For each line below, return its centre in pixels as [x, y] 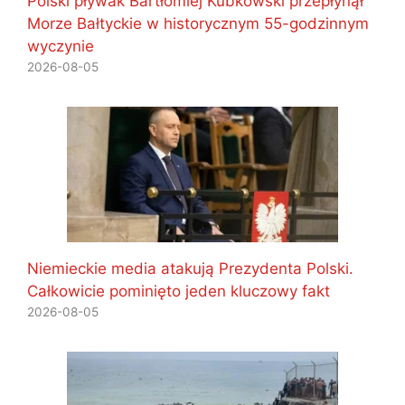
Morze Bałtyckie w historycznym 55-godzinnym [198, 23]
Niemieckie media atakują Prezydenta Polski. [190, 268]
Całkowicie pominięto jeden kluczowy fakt [179, 291]
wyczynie [61, 46]
